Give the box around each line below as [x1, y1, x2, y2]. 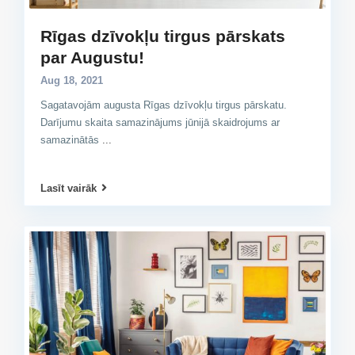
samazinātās [40, 133, 102, 146]
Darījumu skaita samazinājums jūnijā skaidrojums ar [40, 116, 280, 128]
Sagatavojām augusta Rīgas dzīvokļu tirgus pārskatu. [40, 98, 287, 111]
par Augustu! [40, 48, 144, 67]
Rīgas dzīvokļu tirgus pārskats [40, 26, 285, 45]
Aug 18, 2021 [40, 74, 103, 86]
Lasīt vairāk [40, 182, 97, 194]
